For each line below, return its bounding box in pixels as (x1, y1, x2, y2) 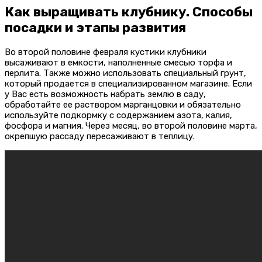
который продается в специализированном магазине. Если (5, 78, 252, 89)
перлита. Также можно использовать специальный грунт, (5, 67, 246, 78)
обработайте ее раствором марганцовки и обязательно (5, 99, 241, 110)
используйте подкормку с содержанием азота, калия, (5, 109, 232, 120)
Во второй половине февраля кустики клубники (5, 46, 206, 57)
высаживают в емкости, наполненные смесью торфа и (5, 57, 232, 68)
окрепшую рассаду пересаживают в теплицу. (5, 130, 195, 142)
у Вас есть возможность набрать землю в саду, (5, 88, 206, 99)
